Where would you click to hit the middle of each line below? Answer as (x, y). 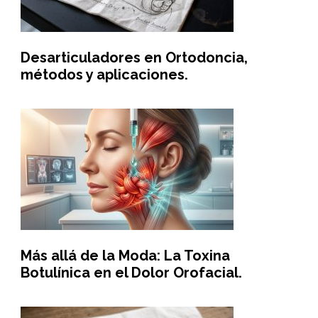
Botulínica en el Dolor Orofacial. (131, 273)
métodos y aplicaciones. (104, 75)
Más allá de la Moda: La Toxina (125, 256)
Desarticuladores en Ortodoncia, (134, 58)
